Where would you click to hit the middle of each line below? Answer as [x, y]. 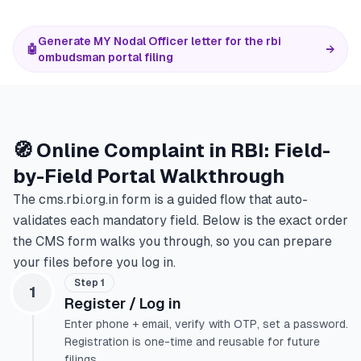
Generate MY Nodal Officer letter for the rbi [160, 41]
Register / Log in [123, 303]
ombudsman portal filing [106, 57]
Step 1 [89, 283]
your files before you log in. [94, 262]
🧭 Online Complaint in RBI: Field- [172, 150]
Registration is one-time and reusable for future [192, 342]
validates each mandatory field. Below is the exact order [180, 220]
